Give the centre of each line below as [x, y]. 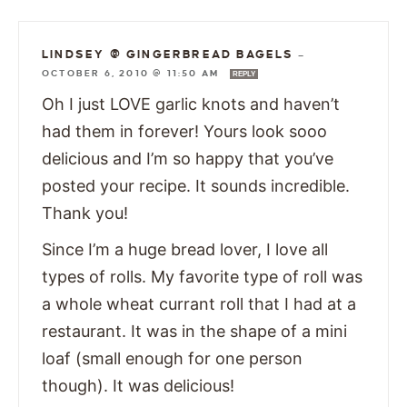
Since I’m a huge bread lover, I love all [185, 249]
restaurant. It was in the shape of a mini [194, 331]
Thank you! [85, 213]
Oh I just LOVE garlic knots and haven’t [191, 104]
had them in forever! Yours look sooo [184, 131]
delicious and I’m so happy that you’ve [188, 158]
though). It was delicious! [138, 385]
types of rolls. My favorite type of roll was [202, 276]
